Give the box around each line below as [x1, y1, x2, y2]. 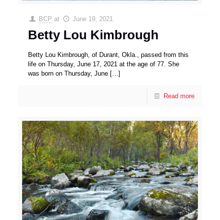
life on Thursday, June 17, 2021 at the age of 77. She [28, 60, 180, 68]
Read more [163, 92, 194, 100]
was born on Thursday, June [28, 69, 109, 77]
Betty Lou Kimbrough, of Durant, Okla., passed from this [28, 51, 189, 58]
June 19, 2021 [72, 15, 113, 23]
